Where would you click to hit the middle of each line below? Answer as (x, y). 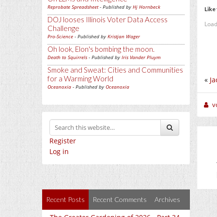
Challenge (63, 28)
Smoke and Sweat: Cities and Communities (115, 70)
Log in (59, 152)
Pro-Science (60, 37)
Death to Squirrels (67, 57)
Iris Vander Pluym (141, 57)
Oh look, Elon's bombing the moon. (101, 49)
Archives (167, 200)
